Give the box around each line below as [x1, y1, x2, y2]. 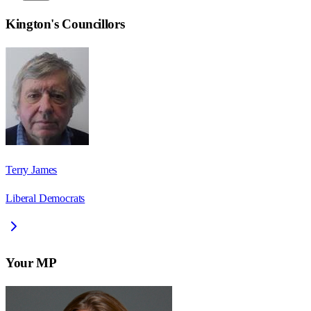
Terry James [6, 164, 58, 176]
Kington [6, 17, 51, 32]
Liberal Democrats [6, 192, 85, 205]
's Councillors [51, 17, 125, 32]
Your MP [6, 255, 57, 270]
